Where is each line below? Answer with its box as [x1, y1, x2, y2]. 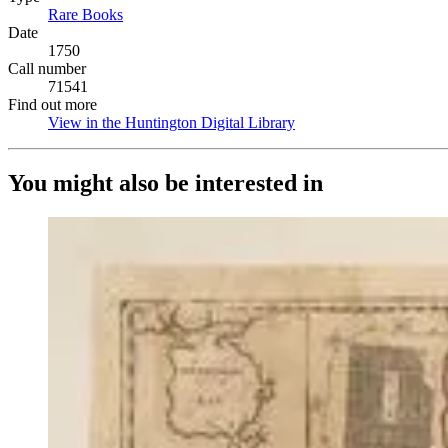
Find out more [8, 96, 97, 113]
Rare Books [48, 6, 123, 23]
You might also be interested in [8, 169, 323, 196]
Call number [8, 60, 86, 77]
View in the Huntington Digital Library [48, 114, 295, 131]
